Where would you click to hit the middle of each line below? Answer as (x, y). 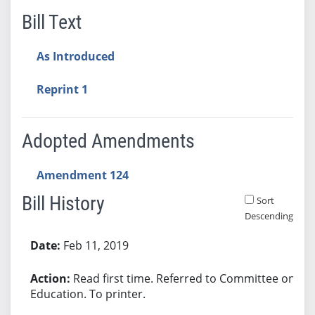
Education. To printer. (88, 294)
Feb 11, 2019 (96, 245)
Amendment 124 (82, 175)
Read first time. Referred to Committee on (184, 278)
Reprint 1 (62, 89)
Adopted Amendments (108, 141)
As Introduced (75, 56)
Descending (269, 216)
